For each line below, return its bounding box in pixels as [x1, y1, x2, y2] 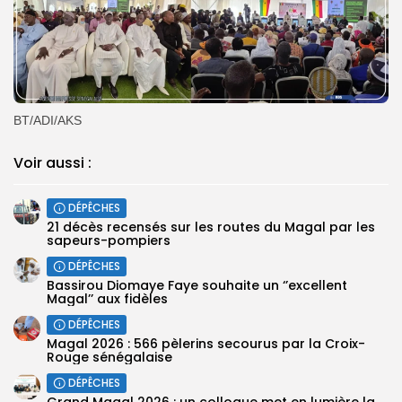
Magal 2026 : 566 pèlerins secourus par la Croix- [47, 334, 365, 353]
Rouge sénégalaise [47, 347, 172, 366]
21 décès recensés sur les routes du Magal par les [47, 217, 375, 236]
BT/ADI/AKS [13, 112, 82, 127]
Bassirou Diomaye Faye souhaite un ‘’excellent [47, 275, 347, 294]
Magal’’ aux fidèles [47, 289, 168, 308]
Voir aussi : [13, 152, 92, 173]
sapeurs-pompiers [47, 231, 170, 249]
